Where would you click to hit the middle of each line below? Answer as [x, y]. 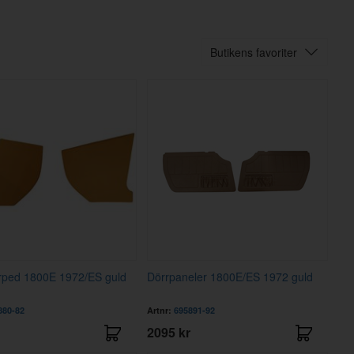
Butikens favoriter [253, 53]
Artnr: [161, 311]
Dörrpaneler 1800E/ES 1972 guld [230, 277]
